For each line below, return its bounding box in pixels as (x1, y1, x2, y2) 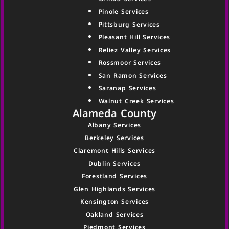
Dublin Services (88, 159, 141, 168)
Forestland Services (81, 172, 148, 181)
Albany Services (87, 121, 142, 130)
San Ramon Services (98, 71, 167, 80)
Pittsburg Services (98, 20, 160, 29)
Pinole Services (98, 7, 149, 16)
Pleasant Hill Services (98, 33, 171, 42)
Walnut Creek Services (98, 97, 174, 106)
